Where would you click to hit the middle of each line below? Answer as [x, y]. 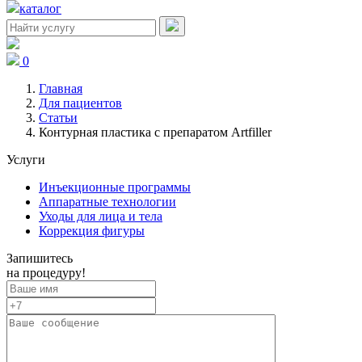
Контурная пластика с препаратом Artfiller [155, 132]
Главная [61, 88]
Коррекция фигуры [92, 231]
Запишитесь [40, 258]
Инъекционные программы [115, 187]
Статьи [58, 118]
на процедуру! [46, 273]
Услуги [26, 160]
